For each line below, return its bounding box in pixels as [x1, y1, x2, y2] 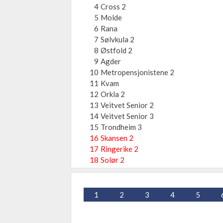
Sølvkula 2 [101, 35, 134, 44]
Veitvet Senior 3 [101, 111, 154, 120]
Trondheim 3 [101, 122, 142, 131]
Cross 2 [101, 2, 126, 11]
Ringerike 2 [101, 144, 138, 153]
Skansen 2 [101, 133, 133, 142]
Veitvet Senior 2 [101, 101, 154, 110]
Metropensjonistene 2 [101, 68, 174, 77]
